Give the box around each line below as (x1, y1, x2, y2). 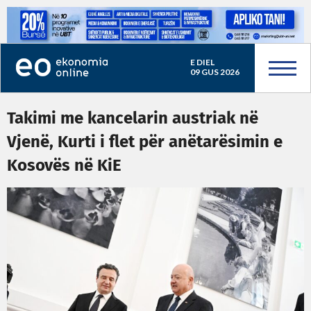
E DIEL (190, 57, 215, 67)
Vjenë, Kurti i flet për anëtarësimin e (7, 134, 283, 151)
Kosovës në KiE (7, 158, 121, 174)
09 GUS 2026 (190, 67, 239, 77)
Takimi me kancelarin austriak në (7, 110, 258, 127)
